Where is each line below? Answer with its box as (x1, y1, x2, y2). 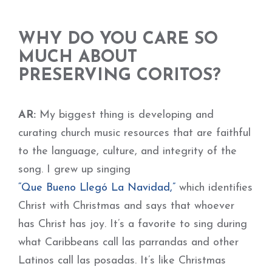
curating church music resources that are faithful (18, 127, 251, 139)
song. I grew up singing (18, 164, 134, 175)
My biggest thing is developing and (36, 109, 214, 121)
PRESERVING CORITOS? (18, 67, 221, 84)
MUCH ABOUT (18, 49, 137, 66)
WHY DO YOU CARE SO (18, 31, 218, 48)
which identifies (175, 182, 253, 194)
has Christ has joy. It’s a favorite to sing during (18, 219, 247, 230)
